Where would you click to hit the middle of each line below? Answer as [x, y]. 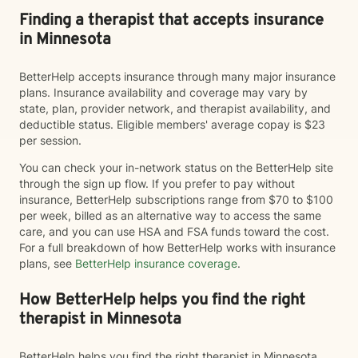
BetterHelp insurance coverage [155, 263]
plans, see [46, 263]
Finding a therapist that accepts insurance [171, 21]
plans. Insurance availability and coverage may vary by [163, 92]
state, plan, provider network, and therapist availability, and [175, 108]
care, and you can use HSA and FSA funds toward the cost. [174, 231]
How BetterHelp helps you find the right [162, 300]
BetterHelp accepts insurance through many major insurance [177, 76]
